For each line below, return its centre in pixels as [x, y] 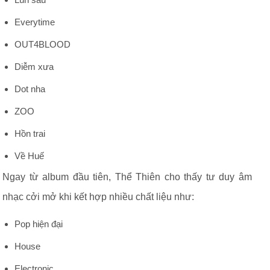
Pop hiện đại [39, 224]
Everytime [35, 22]
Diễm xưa [34, 67]
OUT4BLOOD [42, 44]
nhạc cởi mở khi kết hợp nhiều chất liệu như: [98, 197]
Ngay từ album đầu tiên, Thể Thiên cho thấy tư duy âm [127, 177]
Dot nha [30, 89]
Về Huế [29, 156]
